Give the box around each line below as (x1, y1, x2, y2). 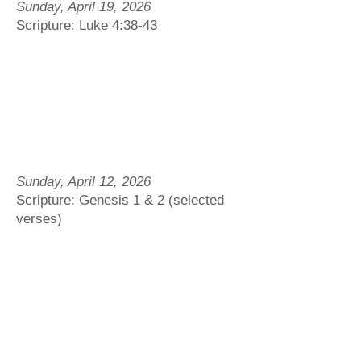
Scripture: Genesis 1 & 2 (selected (16, 193, 224, 208)
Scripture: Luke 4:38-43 (16, 18, 157, 33)
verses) (16, 211, 62, 226)
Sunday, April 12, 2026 (16, 174, 151, 189)
